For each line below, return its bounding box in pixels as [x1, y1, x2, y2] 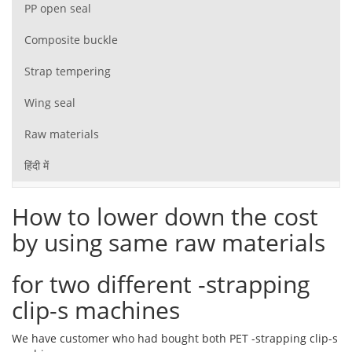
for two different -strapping [12, 268, 310, 300]
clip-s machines [12, 294, 180, 326]
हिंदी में [24, 157, 49, 173]
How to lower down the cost [12, 200, 318, 233]
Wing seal [24, 94, 75, 110]
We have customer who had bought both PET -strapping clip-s [12, 331, 338, 346]
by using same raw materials [12, 226, 325, 258]
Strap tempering [24, 63, 111, 79]
